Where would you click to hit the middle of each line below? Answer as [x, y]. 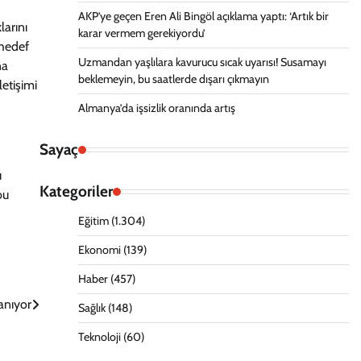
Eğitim [93, 221]
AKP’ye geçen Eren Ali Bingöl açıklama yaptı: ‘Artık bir [203, 16]
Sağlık [91, 308]
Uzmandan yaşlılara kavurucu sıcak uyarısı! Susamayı [202, 62]
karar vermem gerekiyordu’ [141, 33]
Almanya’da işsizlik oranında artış [156, 108]
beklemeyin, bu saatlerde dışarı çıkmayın [173, 79]
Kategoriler [76, 191]
